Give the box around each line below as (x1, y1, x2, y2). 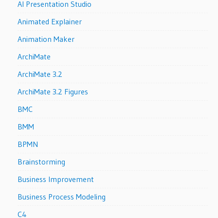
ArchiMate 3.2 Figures (18, 86, 89, 96)
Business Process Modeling (18, 191, 106, 201)
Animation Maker (18, 34, 75, 44)
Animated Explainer (18, 16, 82, 26)
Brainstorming (18, 156, 66, 166)
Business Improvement (18, 174, 94, 184)
